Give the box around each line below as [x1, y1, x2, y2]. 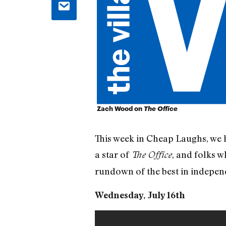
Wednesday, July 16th [94, 189, 185, 200]
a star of [94, 149, 131, 160]
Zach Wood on [97, 104, 144, 112]
